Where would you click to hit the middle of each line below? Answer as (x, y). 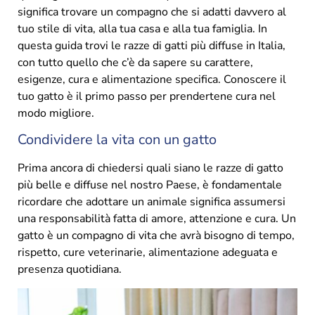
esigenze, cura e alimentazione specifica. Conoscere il (152, 80)
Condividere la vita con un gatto (117, 140)
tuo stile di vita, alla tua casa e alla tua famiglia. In (142, 29)
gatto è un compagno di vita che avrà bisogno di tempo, (156, 236)
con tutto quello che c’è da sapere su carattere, (135, 63)
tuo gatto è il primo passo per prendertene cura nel (147, 97)
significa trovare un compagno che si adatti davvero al (152, 12)
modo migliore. (56, 114)
